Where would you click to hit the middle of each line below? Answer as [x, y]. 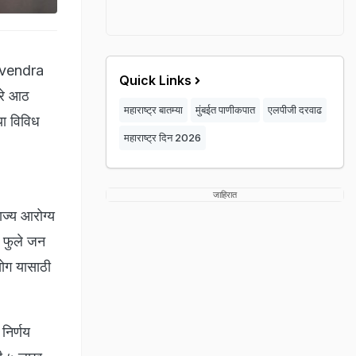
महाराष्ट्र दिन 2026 [163, 137]
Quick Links [155, 80]
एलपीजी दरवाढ [295, 110]
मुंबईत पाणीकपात [225, 110]
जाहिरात [225, 195]
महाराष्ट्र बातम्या [153, 110]
